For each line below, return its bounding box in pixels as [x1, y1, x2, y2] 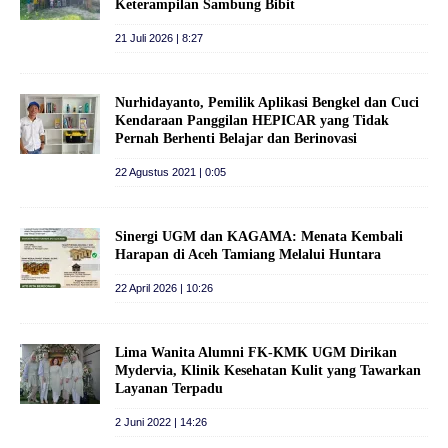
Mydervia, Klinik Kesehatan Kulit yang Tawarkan [115, 362, 421, 378]
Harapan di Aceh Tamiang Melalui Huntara [115, 246, 381, 262]
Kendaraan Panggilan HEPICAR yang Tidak [115, 112, 389, 128]
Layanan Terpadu [115, 380, 223, 396]
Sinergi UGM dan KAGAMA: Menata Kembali [115, 228, 403, 244]
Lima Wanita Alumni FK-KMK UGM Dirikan [115, 344, 397, 360]
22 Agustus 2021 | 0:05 [115, 165, 226, 178]
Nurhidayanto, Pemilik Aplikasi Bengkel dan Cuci [115, 94, 419, 110]
